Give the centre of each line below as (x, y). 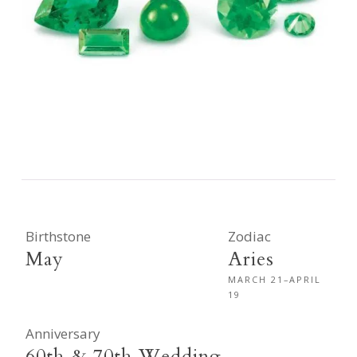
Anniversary (63, 333)
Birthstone (58, 236)
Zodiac (250, 236)
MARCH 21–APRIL (275, 279)
